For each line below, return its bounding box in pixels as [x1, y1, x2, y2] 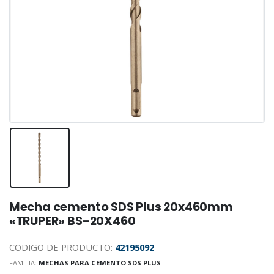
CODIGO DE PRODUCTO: [9, 240, 115, 253]
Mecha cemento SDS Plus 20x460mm [9, 199, 233, 216]
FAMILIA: [9, 257, 39, 267]
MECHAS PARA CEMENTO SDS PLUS [38, 257, 161, 267]
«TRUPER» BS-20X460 [9, 213, 136, 230]
